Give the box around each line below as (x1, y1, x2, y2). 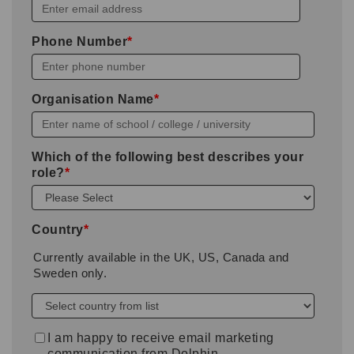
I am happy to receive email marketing (47, 330, 274, 345)
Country (32, 222, 84, 236)
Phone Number (32, 34, 127, 48)
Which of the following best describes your (32, 149, 303, 164)
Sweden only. (33, 265, 111, 280)
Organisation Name (32, 92, 154, 106)
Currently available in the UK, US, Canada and (33, 250, 289, 264)
